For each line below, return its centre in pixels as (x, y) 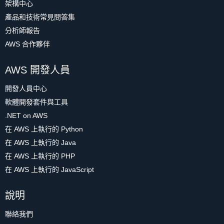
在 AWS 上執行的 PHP (40, 156)
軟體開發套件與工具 (36, 102)
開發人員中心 (26, 88)
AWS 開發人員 (37, 70)
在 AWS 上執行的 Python (44, 129)
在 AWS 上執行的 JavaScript (49, 169)
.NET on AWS (26, 115)
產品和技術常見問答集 (40, 17)
